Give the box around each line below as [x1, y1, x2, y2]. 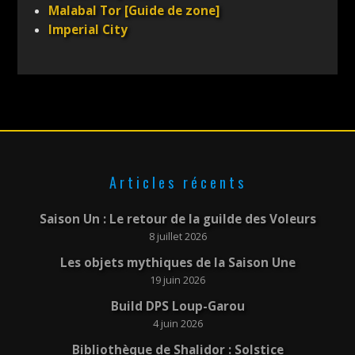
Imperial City [48, 21, 128, 39]
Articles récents [109, 172, 246, 193]
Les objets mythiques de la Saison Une [59, 254, 296, 272]
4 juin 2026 [152, 316, 203, 330]
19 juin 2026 [150, 273, 205, 288]
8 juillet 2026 [148, 230, 207, 244]
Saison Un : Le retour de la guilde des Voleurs [39, 211, 316, 228]
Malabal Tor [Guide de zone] [48, 2, 220, 20]
